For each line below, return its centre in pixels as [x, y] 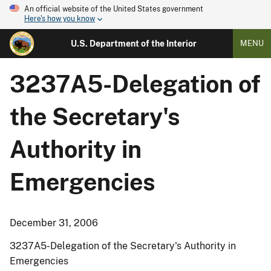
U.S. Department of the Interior [133, 44]
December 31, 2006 [54, 223]
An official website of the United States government [114, 9]
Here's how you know [60, 19]
